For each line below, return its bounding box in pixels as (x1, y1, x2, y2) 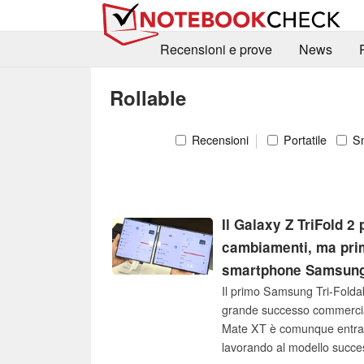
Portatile (280, 131, 327, 148)
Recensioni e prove (159, 40, 272, 59)
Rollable (110, 83, 186, 111)
